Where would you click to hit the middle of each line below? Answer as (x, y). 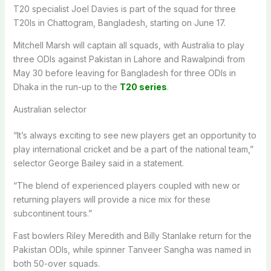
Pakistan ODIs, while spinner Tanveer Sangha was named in (132, 249)
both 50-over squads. (56, 263)
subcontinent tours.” (52, 213)
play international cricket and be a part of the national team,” (133, 149)
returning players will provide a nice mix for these (112, 199)
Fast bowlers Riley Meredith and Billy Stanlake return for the (132, 235)
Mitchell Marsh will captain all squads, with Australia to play (129, 45)
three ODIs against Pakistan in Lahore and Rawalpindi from (129, 59)
